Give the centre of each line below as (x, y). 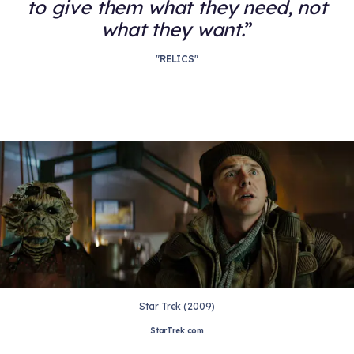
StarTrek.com (177, 331)
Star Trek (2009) (177, 307)
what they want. (173, 29)
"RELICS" (177, 58)
